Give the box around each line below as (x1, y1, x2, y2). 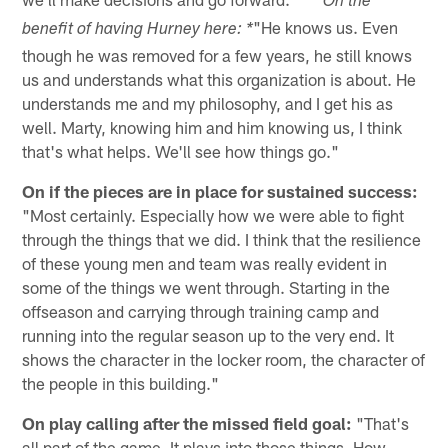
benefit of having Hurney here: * (22, 22, 254, 40)
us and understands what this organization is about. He (22, 69, 417, 90)
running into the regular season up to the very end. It (22, 325, 395, 346)
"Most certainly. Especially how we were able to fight (22, 205, 405, 226)
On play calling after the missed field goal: (22, 413, 353, 434)
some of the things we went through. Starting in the (22, 277, 391, 298)
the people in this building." (22, 373, 220, 394)
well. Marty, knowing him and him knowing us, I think (22, 117, 403, 138)
